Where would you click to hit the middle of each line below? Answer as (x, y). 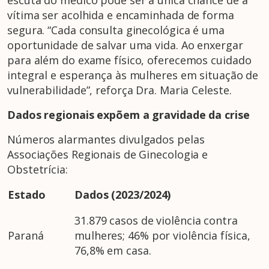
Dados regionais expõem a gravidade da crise (128, 115)
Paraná (26, 236)
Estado (27, 195)
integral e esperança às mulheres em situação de (133, 75)
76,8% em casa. (113, 251)
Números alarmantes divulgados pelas (106, 140)
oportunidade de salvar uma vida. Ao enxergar (125, 45)
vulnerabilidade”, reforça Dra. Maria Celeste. (119, 90)
